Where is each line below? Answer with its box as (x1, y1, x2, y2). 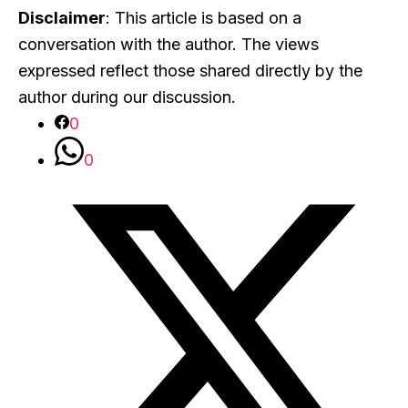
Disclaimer (18, 7, 106, 27)
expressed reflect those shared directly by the (18, 60, 362, 80)
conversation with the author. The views (18, 34, 319, 54)
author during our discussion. (18, 87, 236, 107)
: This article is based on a (106, 7, 301, 27)
